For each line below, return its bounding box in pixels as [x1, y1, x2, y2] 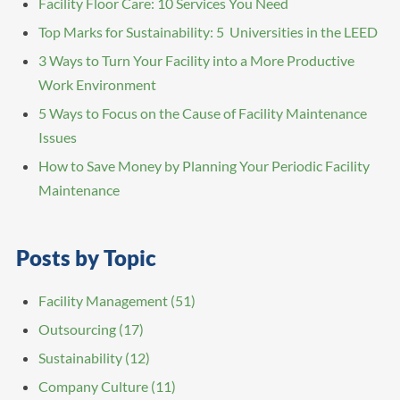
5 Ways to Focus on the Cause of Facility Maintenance [37, 104, 367, 122]
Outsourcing [37, 321, 119, 338]
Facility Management [37, 292, 171, 310]
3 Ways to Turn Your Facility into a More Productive [37, 52, 354, 70]
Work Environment [37, 76, 156, 94]
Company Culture [37, 378, 151, 396]
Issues [37, 129, 77, 146]
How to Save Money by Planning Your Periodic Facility [37, 157, 370, 175]
